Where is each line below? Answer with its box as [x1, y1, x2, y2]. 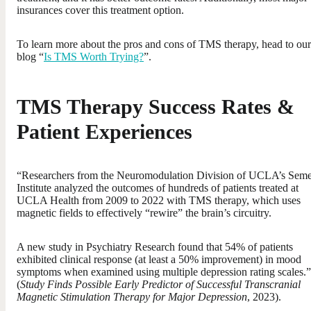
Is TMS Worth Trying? [44, 50, 144, 62]
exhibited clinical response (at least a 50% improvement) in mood [17, 253, 301, 265]
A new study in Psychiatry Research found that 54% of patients [17, 240, 293, 253]
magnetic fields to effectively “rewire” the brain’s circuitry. [17, 206, 274, 219]
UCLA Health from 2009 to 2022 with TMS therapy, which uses [17, 194, 301, 206]
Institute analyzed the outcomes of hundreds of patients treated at [17, 181, 299, 194]
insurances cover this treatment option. [17, 3, 184, 16]
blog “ [17, 50, 44, 62]
